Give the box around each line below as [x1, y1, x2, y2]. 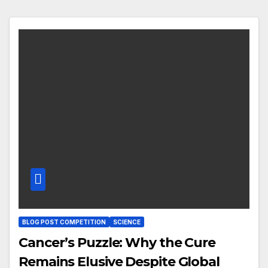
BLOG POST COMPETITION [22, 218, 106, 226]
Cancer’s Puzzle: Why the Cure [19, 234, 216, 251]
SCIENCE [113, 218, 141, 226]
